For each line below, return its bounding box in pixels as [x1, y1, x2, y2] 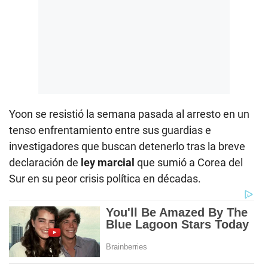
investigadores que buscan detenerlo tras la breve [9, 139, 245, 153]
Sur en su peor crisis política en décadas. [9, 172, 201, 185]
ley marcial [81, 156, 135, 169]
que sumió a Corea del [135, 156, 243, 169]
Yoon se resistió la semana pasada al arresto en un [9, 107, 249, 120]
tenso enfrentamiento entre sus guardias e [9, 123, 211, 136]
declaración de [9, 156, 81, 169]
